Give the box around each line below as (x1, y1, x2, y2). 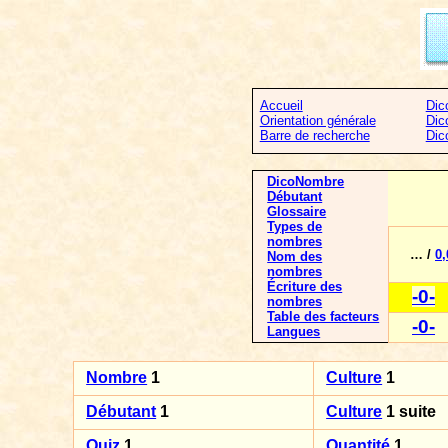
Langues (267, 324, 321, 339)
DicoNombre (267, 174, 345, 189)
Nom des (267, 249, 323, 264)
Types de (267, 219, 323, 234)
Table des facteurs (267, 309, 380, 324)
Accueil (259, 98, 303, 113)
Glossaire (267, 204, 327, 219)
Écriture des (267, 279, 343, 294)
